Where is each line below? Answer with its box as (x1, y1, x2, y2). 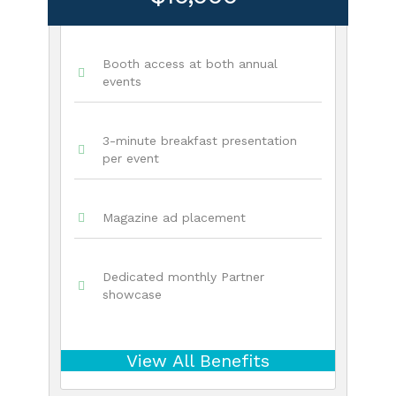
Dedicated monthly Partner (102, 269, 264, 284)
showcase (102, 286, 162, 301)
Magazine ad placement (102, 209, 246, 225)
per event (102, 150, 159, 165)
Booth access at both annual (102, 56, 278, 71)
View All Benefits (126, 349, 270, 371)
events (102, 73, 141, 88)
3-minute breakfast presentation (102, 133, 297, 148)
